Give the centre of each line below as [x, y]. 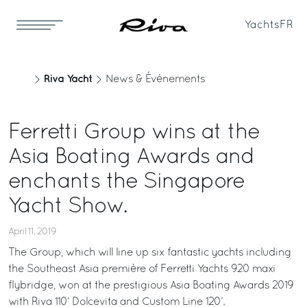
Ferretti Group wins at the [134, 133]
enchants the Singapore [126, 182]
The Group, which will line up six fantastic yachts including [150, 253]
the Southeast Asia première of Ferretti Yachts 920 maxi [142, 269]
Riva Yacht [68, 79]
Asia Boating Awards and [131, 158]
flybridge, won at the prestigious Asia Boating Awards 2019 [151, 286]
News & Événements [155, 79]
